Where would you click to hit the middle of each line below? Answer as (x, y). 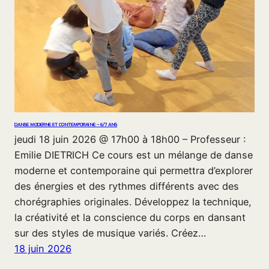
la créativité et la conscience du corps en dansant (130, 217)
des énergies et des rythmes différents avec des (127, 186)
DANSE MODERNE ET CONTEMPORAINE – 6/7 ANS (66, 125)
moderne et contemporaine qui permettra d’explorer (134, 170)
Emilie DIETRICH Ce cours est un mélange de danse (134, 155)
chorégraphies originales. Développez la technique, (133, 201)
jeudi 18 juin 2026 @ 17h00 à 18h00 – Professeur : (130, 139)
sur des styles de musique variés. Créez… (110, 233)
